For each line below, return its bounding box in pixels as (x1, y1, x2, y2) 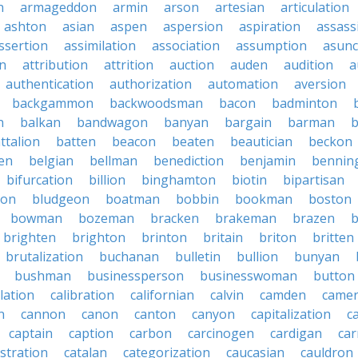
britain (203, 229, 243, 246)
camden (260, 286, 306, 304)
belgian (29, 152, 74, 169)
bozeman (78, 209, 134, 227)
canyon (192, 305, 235, 323)
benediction (153, 152, 224, 169)
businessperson (87, 267, 184, 284)
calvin (210, 286, 244, 304)
